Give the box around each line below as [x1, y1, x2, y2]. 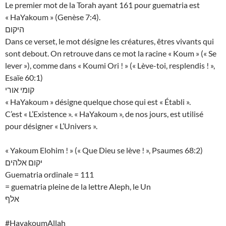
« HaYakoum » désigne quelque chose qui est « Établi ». [5, 97, 191, 107]
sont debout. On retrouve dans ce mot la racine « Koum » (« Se [5, 48, 216, 59]
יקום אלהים [5, 157, 42, 167]
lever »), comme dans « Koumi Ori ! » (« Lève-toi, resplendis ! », [5, 61, 215, 71]
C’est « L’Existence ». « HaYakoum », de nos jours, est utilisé [5, 109, 203, 119]
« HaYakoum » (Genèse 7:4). [5, 12, 100, 22]
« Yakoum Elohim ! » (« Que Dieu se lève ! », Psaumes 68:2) [5, 145, 203, 155]
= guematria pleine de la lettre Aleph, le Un [5, 182, 151, 192]
